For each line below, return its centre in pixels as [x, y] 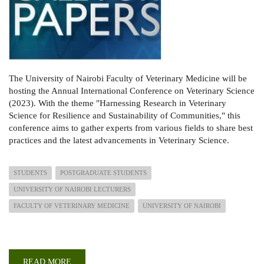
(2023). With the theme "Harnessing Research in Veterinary [118, 103]
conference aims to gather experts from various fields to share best [131, 128]
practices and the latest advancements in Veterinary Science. [119, 141]
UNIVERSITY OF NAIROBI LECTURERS [72, 189]
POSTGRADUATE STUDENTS [103, 173]
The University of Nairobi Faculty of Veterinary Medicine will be [128, 79]
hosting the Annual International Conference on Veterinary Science [132, 91]
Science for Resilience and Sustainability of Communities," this [125, 116]
